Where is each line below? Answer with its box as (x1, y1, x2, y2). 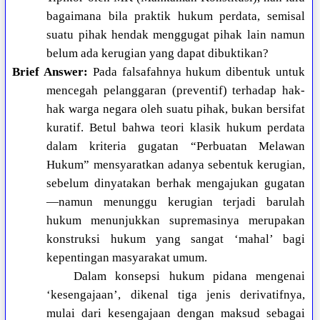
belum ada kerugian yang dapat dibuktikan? (46, 46, 269, 61)
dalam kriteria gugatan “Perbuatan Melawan (46, 139, 305, 154)
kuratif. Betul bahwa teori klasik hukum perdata (46, 121, 305, 135)
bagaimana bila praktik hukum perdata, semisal (46, 9, 305, 24)
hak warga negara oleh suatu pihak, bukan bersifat (46, 102, 305, 116)
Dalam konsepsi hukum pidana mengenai (74, 269, 305, 284)
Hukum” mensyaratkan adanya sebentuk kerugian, (46, 158, 305, 172)
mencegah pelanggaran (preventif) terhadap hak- (46, 84, 305, 98)
